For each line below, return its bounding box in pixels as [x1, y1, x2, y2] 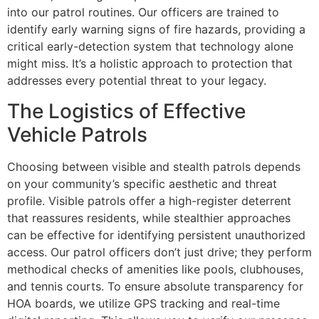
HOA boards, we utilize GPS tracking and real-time [7, 296, 280, 310]
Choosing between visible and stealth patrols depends [7, 159, 300, 174]
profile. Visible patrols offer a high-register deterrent [7, 193, 291, 208]
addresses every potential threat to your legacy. [7, 73, 266, 88]
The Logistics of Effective [7, 98, 246, 123]
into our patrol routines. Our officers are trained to [7, 5, 279, 20]
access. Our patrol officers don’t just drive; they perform [7, 244, 312, 259]
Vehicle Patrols [7, 122, 147, 147]
